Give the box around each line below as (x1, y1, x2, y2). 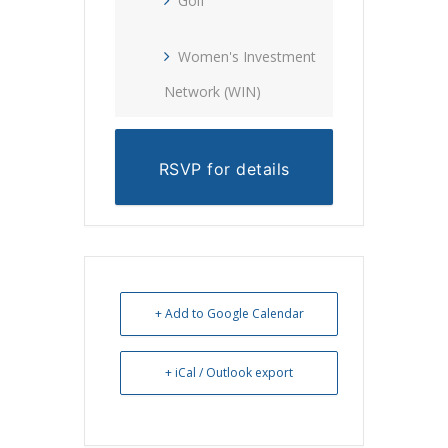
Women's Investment (178, 46, 316, 66)
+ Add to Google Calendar (154, 304, 304, 322)
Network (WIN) (164, 81, 261, 101)
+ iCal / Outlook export (165, 363, 293, 381)
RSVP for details (158, 158, 290, 179)
